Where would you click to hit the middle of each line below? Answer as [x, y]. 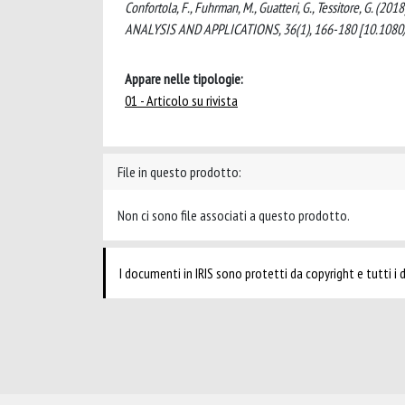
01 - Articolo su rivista [181, 100]
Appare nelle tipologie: [184, 79]
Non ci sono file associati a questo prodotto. [234, 215]
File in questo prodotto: [179, 172]
